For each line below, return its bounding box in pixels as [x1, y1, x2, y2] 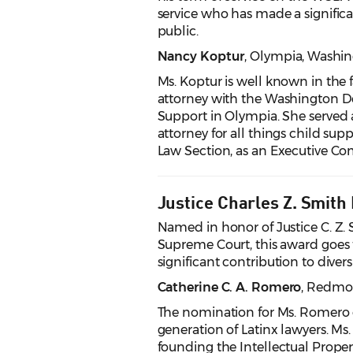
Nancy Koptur [157, 49, 245, 65]
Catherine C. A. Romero [157, 280, 302, 295]
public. [157, 24, 199, 39]
